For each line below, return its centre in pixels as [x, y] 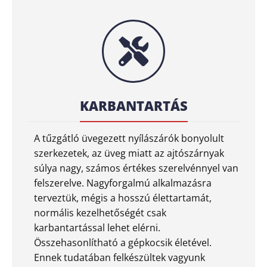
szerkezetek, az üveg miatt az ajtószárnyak [129, 153]
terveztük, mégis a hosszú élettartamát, [123, 198]
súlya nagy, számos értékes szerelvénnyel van [136, 168]
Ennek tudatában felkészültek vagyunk [119, 257]
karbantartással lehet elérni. [97, 227]
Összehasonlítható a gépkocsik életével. [123, 242]
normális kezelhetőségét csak [100, 212]
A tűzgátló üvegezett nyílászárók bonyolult [129, 138]
